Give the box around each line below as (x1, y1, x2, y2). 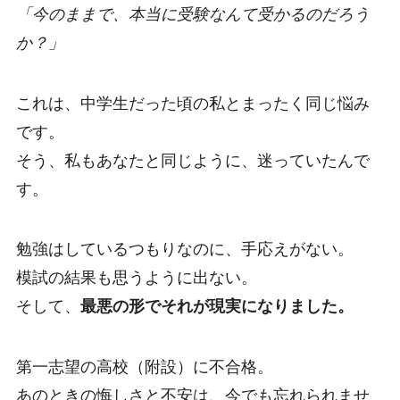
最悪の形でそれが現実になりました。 (79, 297, 354, 316)
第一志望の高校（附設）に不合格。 (15, 358, 273, 377)
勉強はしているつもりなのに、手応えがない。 (15, 240, 354, 259)
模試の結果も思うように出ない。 (15, 269, 257, 287)
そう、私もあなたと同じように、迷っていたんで (15, 151, 370, 170)
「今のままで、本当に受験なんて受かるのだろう (15, 4, 370, 23)
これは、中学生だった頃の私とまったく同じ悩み (15, 94, 370, 112)
